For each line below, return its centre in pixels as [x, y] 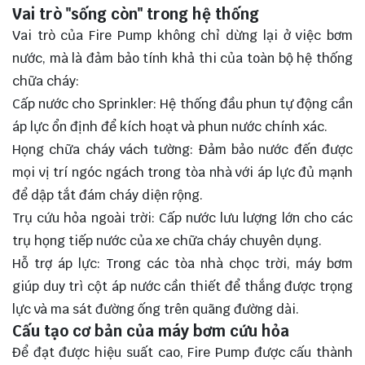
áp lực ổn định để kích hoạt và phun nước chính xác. [170, 126]
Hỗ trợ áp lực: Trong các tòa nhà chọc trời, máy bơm [182, 263]
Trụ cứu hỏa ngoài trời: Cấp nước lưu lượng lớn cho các [182, 218]
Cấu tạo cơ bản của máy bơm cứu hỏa [151, 330]
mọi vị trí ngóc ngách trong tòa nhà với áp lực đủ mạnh [182, 172]
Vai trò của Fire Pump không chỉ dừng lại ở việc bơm [182, 35]
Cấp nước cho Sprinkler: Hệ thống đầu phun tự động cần [182, 103]
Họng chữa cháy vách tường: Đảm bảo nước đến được [182, 149]
